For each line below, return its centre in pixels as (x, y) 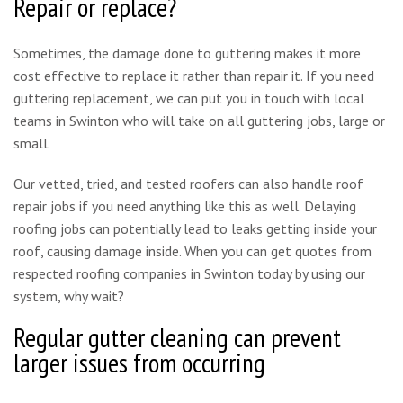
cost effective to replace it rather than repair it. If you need (194, 75)
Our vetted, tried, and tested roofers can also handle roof (188, 183)
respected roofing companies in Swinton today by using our (189, 273)
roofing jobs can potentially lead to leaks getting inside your (195, 228)
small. (32, 143)
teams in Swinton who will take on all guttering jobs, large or (199, 120)
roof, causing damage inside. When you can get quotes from (193, 251)
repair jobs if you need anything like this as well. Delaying (185, 206)
